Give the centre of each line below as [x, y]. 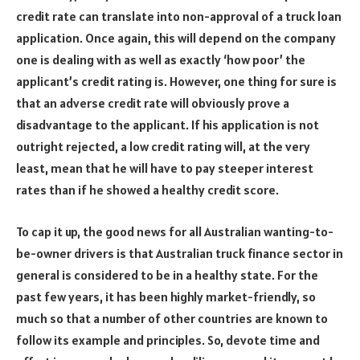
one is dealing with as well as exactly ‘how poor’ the [161, 60]
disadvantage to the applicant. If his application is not [168, 125]
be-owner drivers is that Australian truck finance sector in [180, 253]
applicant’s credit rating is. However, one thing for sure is [176, 82]
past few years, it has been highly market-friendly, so [166, 296]
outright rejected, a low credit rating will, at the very [163, 147]
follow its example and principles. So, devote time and [168, 340]
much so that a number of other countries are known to [172, 318]
